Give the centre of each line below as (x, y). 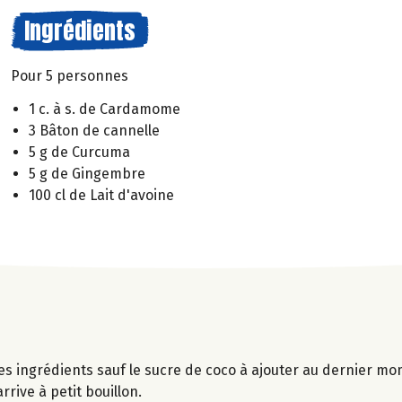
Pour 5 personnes (70, 76)
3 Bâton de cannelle (94, 130)
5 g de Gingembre (87, 173)
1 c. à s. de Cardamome (105, 109)
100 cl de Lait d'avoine (101, 195)
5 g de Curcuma (79, 152)
